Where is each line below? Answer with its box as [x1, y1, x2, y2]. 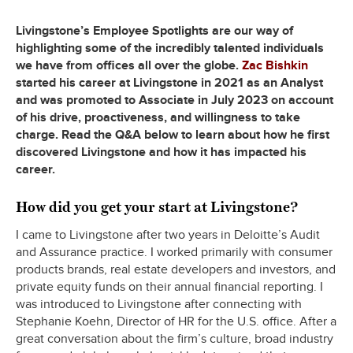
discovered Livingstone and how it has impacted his [16, 144, 307, 161]
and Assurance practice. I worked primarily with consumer [16, 244, 333, 261]
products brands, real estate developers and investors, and [16, 262, 336, 278]
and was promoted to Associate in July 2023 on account [16, 92, 333, 109]
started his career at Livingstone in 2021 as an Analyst [16, 75, 323, 91]
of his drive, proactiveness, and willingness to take [16, 110, 300, 126]
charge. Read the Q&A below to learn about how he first [16, 127, 329, 143]
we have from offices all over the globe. [16, 58, 242, 74]
